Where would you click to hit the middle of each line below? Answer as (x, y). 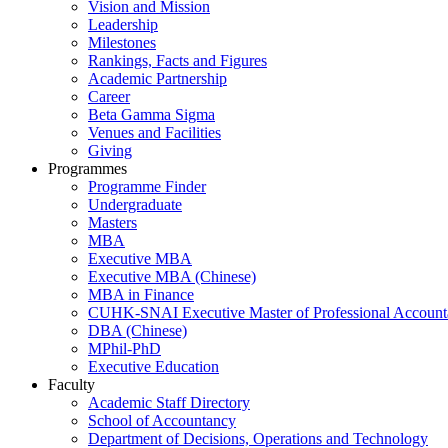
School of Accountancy (162, 421)
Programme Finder (147, 187)
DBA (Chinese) (137, 331)
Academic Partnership (157, 79)
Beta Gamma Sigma (151, 115)
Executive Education (153, 367)
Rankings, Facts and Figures (177, 61)
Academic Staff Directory (169, 403)
